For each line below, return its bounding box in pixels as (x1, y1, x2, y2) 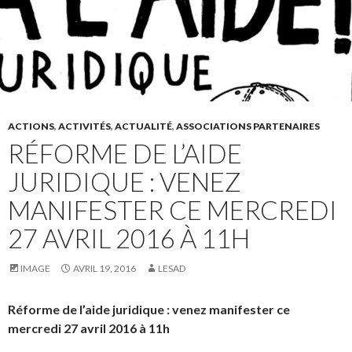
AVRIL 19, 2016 (73, 262, 136, 274)
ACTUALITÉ (115, 119, 172, 132)
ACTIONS (8, 119, 54, 132)
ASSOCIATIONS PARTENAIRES (176, 119, 320, 132)
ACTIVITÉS (58, 119, 111, 132)
